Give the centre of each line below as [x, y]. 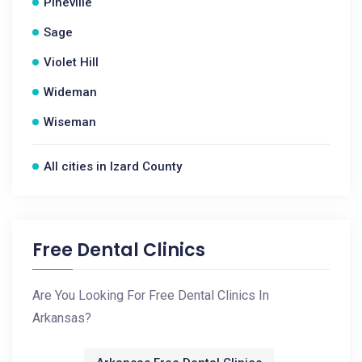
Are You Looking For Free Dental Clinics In [151, 295]
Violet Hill [71, 62]
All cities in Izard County [113, 166]
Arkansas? [62, 318]
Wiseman [70, 122]
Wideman [70, 92]
